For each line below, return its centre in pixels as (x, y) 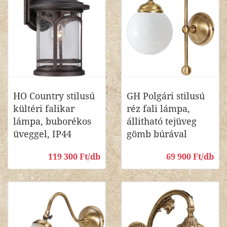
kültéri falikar (44, 109)
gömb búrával (157, 134)
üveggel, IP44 (42, 134)
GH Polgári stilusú (166, 96)
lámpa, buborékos (52, 121)
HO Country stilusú (54, 96)
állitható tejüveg (162, 121)
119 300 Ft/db (74, 157)
